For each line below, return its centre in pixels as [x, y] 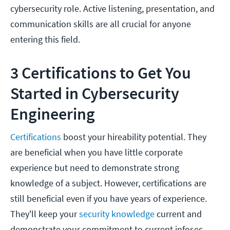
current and [178, 214]
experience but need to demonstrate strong [95, 168]
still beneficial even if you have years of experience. [109, 199]
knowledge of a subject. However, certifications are [108, 183]
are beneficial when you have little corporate [97, 152]
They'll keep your [45, 214]
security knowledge [117, 214]
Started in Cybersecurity [95, 94]
